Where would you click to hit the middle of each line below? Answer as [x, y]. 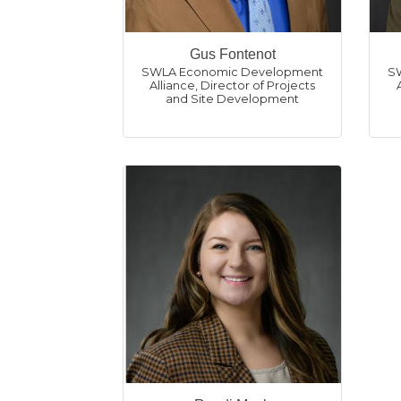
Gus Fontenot [232, 54]
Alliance [172, 85]
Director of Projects [258, 85]
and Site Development [232, 99]
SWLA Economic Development [232, 72]
